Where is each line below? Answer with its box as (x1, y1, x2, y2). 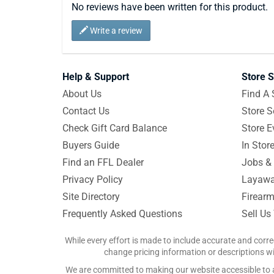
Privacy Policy (62, 174, 123, 185)
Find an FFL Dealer (62, 157, 144, 168)
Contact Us (62, 105, 109, 117)
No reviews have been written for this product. (72, 1, 268, 13)
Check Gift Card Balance (62, 122, 167, 134)
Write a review (88, 26, 143, 35)
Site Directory (62, 191, 120, 202)
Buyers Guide (62, 139, 119, 151)
